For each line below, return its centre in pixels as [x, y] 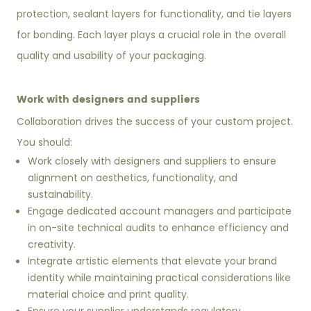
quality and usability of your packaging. [112, 56]
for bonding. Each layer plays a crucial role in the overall [152, 35]
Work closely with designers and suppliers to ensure [152, 161]
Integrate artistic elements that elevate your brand [153, 261]
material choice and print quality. [109, 295]
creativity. [52, 245]
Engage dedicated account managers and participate [160, 211]
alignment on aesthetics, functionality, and [133, 178]
